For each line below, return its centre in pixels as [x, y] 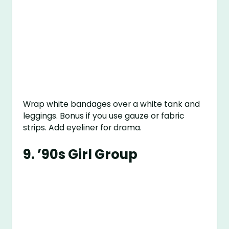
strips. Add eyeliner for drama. [83, 127]
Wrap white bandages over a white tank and [112, 104]
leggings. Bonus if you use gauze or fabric [104, 116]
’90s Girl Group [88, 154]
